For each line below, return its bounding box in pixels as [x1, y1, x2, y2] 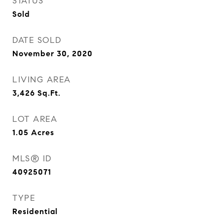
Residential [12, 207, 58, 216]
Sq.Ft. [37, 88, 61, 98]
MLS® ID [12, 153, 52, 164]
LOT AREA [12, 114, 57, 124]
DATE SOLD [12, 35, 62, 45]
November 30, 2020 [12, 49, 93, 58]
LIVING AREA [12, 74, 71, 85]
